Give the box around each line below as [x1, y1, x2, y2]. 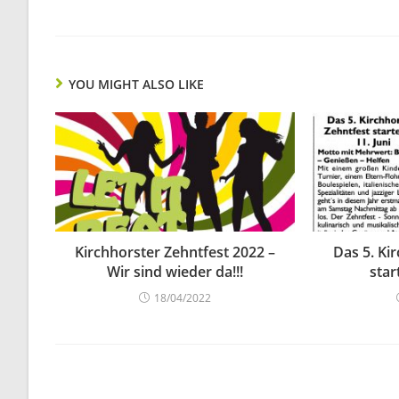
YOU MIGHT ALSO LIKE [69, 75, 204, 93]
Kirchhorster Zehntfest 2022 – [75, 242, 276, 263]
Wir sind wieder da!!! [107, 262, 244, 282]
